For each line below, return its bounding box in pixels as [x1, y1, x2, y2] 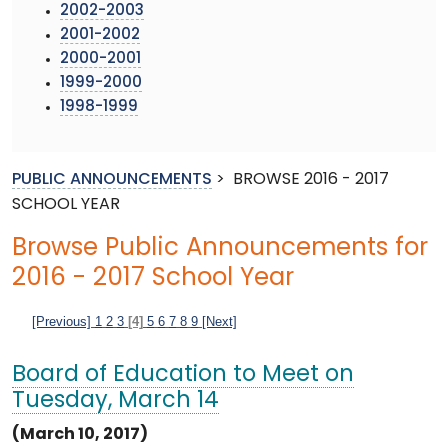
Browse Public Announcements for [12, 236, 428, 261]
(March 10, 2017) [12, 426, 148, 443]
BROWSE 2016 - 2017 [233, 171, 389, 188]
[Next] [202, 313, 237, 329]
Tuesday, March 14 [12, 389, 219, 413]
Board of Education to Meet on [12, 363, 354, 387]
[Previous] [32, 313, 91, 329]
